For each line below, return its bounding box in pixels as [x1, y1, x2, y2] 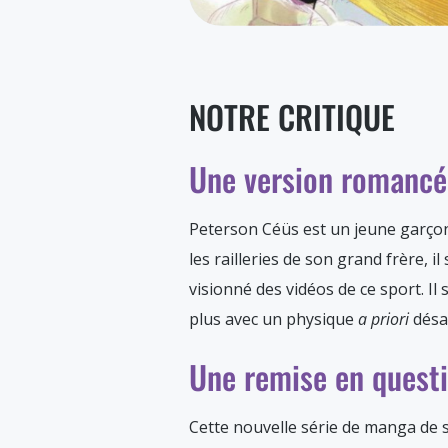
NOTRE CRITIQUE [189, 93, 395, 140]
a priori [358, 308, 413, 330]
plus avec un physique [189, 308, 358, 330]
